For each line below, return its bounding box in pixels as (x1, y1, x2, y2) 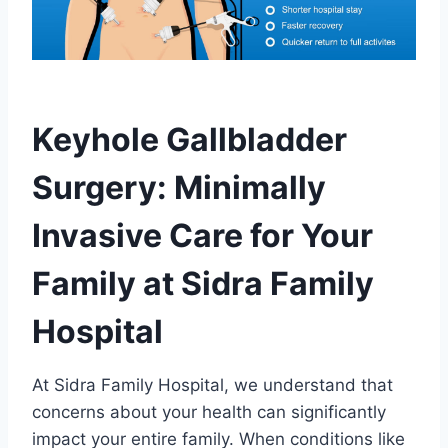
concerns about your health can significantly (32, 401, 386, 422)
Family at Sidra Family (32, 263, 374, 303)
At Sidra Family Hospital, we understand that (32, 374, 393, 395)
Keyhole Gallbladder (32, 119, 347, 159)
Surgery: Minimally (32, 167, 326, 207)
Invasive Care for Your (32, 215, 373, 255)
